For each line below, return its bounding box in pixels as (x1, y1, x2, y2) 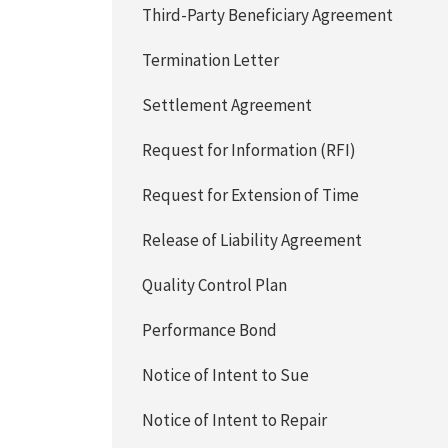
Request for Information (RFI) (142, 139, 357, 161)
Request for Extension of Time (142, 184, 360, 206)
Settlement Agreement (142, 94, 313, 116)
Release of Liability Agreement (142, 229, 363, 251)
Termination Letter (142, 49, 280, 71)
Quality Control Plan (142, 274, 288, 296)
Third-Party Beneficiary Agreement (142, 4, 394, 26)
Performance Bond (142, 319, 278, 341)
